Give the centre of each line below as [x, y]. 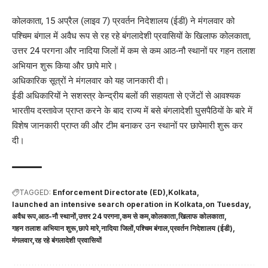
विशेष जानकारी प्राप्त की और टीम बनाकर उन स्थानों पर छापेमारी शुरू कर [127, 125]
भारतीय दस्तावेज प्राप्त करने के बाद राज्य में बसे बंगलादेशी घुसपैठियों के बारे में [132, 110]
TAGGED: [35, 192]
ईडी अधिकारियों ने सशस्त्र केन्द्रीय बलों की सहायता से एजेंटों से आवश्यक [126, 95]
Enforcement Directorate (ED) [109, 192]
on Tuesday [227, 204]
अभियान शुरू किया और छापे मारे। [65, 66]
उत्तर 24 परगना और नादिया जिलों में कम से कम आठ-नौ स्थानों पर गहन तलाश [134, 51]
